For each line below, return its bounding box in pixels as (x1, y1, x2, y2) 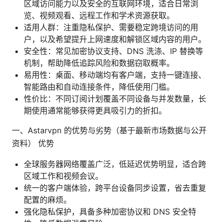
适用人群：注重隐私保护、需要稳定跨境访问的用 (24, 22, 198, 32)
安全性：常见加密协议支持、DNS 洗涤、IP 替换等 (24, 46, 203, 56)
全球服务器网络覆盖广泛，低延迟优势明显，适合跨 (24, 159, 206, 169)
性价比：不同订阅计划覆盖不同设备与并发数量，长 (24, 93, 206, 104)
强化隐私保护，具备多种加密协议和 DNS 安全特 (24, 206, 196, 217)
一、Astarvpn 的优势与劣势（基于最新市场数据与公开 (12, 125, 207, 135)
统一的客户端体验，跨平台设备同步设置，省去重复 (24, 182, 206, 193)
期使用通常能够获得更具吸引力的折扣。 (24, 105, 166, 115)
